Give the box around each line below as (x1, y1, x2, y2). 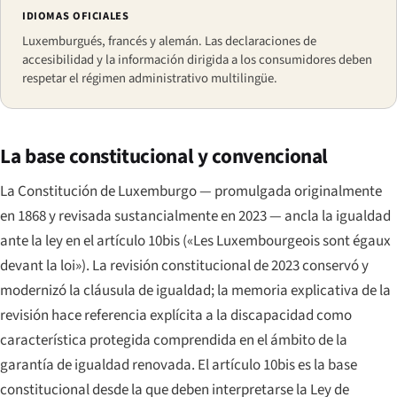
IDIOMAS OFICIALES (22, 8, 129, 25)
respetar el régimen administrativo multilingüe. (22, 69, 277, 89)
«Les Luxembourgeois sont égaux (187, 230, 391, 252)
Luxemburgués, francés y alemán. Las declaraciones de (22, 32, 316, 51)
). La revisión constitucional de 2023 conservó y (82, 254, 369, 276)
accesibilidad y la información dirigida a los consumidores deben (22, 51, 372, 70)
